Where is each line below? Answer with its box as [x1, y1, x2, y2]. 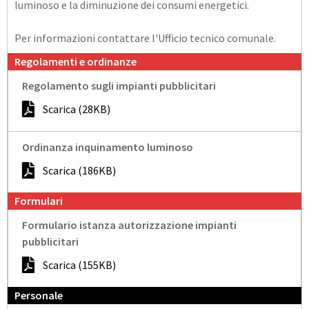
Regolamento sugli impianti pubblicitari [22, 78, 216, 92]
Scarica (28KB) [43, 101, 110, 116]
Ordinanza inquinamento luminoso [22, 139, 193, 154]
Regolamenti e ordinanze [14, 54, 139, 68]
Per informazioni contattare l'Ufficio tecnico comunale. [14, 30, 276, 45]
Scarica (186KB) [43, 163, 116, 177]
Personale [14, 288, 63, 302]
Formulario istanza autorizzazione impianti [22, 217, 237, 232]
